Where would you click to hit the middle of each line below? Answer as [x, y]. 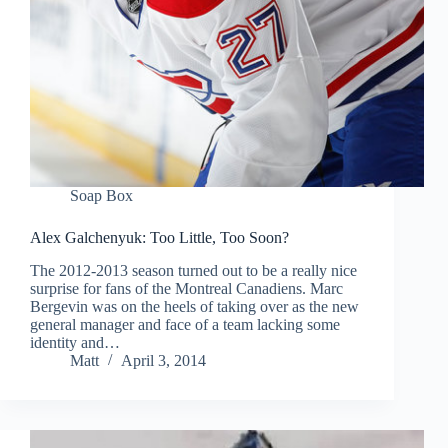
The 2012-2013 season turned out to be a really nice [193, 271]
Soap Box [101, 196]
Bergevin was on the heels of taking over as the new [194, 307]
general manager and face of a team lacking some [185, 325]
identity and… [75, 343]
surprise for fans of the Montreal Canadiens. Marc [186, 289]
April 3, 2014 [163, 361]
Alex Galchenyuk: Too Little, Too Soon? [159, 238]
